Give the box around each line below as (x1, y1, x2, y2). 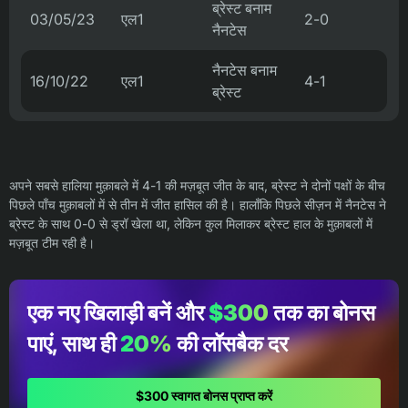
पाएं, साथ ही (27, 331, 120, 358)
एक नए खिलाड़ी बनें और (27, 300, 209, 327)
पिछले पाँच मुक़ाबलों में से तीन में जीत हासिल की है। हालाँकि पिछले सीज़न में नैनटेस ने (9, 197, 386, 213)
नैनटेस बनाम (212, 61, 277, 80)
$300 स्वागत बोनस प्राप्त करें (136, 388, 272, 404)
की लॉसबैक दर (172, 331, 288, 358)
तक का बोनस (269, 300, 375, 327)
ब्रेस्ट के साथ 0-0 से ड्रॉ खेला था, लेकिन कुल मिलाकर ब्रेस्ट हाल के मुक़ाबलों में (9, 216, 372, 232)
